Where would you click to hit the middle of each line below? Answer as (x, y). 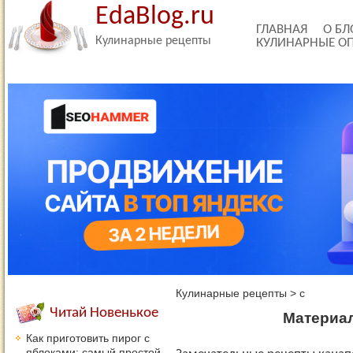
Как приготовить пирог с (88, 338)
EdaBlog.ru (155, 17)
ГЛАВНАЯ (282, 30)
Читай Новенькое (104, 313)
